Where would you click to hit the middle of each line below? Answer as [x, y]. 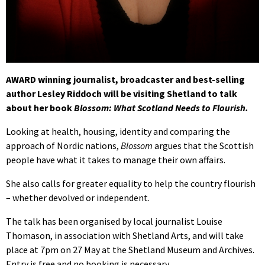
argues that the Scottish [203, 145]
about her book [40, 107]
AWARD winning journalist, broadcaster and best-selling [125, 79]
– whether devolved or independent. [78, 197]
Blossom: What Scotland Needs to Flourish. [161, 107]
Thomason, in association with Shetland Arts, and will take [125, 235]
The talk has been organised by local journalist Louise [114, 221]
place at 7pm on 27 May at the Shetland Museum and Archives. [130, 249]
